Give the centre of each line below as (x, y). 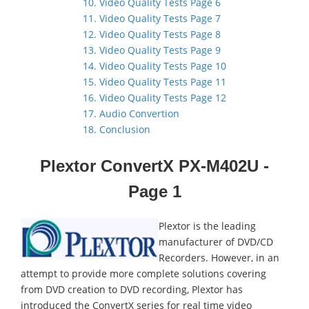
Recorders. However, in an (219, 258)
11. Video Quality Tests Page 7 (152, 18)
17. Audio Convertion (131, 113)
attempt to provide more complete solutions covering (143, 273)
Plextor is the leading (207, 226)
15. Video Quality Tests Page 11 (154, 82)
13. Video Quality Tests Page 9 (152, 50)
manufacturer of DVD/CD (216, 242)
